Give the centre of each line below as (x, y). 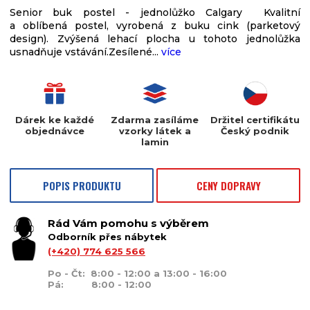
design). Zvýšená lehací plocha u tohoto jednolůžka (155, 39)
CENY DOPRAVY (228, 186)
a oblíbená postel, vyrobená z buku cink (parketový (155, 26)
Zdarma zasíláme (155, 120)
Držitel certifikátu (255, 120)
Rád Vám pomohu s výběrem (128, 224)
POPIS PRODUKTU (82, 186)
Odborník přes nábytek (107, 237)
